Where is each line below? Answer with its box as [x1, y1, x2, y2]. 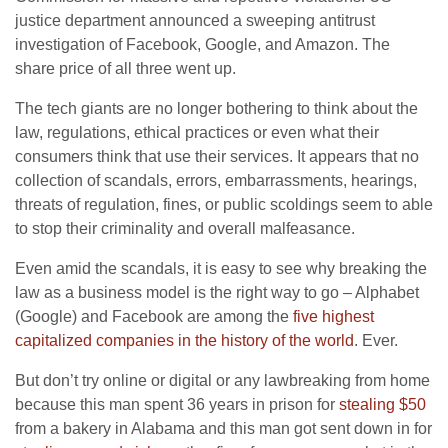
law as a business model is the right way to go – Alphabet [15, 284, 419, 302]
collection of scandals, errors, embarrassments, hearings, [15, 172, 417, 190]
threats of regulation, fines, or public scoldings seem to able [15, 196, 433, 214]
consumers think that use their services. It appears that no [15, 148, 419, 166]
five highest [293, 308, 374, 326]
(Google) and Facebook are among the [15, 308, 293, 326]
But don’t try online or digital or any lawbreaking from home [15, 372, 430, 390]
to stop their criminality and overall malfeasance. [15, 220, 355, 238]
